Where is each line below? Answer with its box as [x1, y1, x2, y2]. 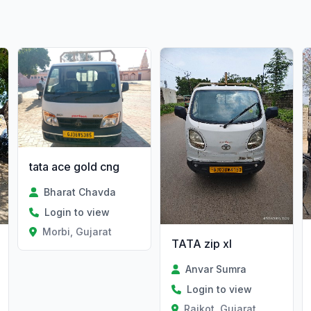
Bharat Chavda [43, 185, 116, 198]
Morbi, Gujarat [42, 225, 112, 237]
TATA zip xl [171, 236, 232, 251]
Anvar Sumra [185, 262, 247, 275]
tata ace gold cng [29, 159, 120, 174]
